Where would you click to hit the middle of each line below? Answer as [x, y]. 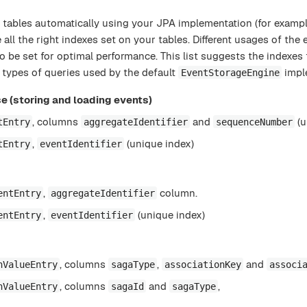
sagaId [127, 286]
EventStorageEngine [230, 72]
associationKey [202, 264]
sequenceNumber [254, 122]
